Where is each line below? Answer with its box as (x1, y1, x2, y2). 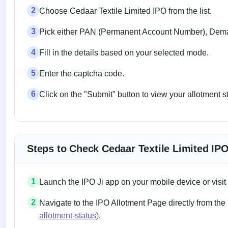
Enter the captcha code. (39, 69, 124, 78)
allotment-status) (39, 211, 99, 220)
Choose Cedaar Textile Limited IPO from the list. (39, 6, 212, 15)
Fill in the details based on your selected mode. (39, 48, 209, 57)
